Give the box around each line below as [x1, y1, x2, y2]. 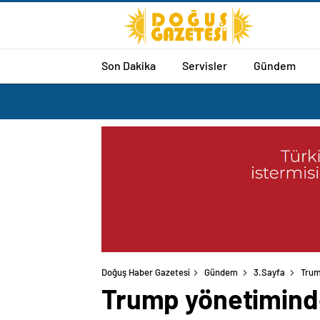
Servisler [182, 58, 227, 72]
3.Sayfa [254, 266, 285, 279]
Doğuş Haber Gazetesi [101, 266, 190, 279]
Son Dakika [101, 58, 156, 72]
